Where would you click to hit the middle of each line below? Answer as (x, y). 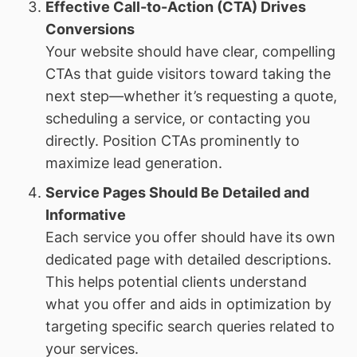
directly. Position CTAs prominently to (172, 140)
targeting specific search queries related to (190, 326)
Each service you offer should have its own (190, 237)
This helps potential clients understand (176, 281)
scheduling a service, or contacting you (177, 118)
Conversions (90, 29)
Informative (85, 214)
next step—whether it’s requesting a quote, (191, 96)
